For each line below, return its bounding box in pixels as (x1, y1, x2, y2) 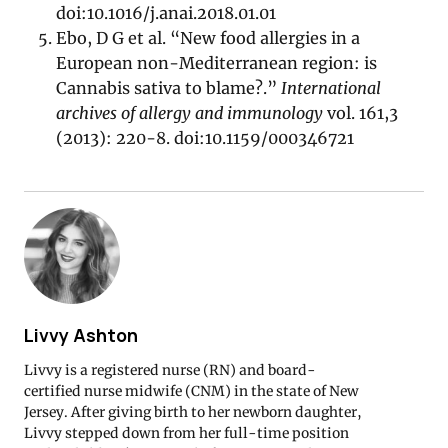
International (281, 78, 382, 99)
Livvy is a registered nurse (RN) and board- (24, 360, 316, 379)
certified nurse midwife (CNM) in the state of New (24, 381, 359, 400)
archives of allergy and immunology (56, 103, 324, 124)
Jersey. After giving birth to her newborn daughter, (24, 402, 362, 421)
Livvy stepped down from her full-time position (24, 423, 349, 442)
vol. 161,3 (323, 103, 399, 124)
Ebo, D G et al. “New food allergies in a (56, 28, 361, 49)
